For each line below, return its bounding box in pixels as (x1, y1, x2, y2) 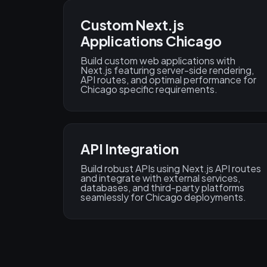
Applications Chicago (80, 32, 222, 50)
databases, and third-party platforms (80, 181, 244, 194)
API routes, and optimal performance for (80, 73, 256, 86)
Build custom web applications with (80, 54, 235, 67)
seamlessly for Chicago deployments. (80, 191, 246, 204)
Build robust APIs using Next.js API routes (80, 162, 261, 175)
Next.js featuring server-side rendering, (80, 64, 254, 77)
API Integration (80, 140, 179, 158)
